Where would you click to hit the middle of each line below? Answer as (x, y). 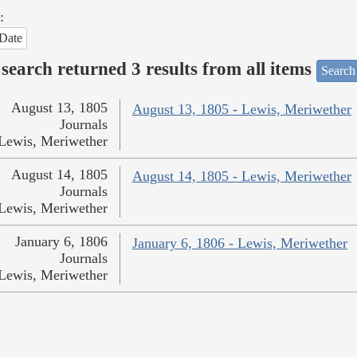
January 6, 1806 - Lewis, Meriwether (239, 243)
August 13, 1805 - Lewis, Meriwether (241, 110)
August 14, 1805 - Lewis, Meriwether (241, 177)
